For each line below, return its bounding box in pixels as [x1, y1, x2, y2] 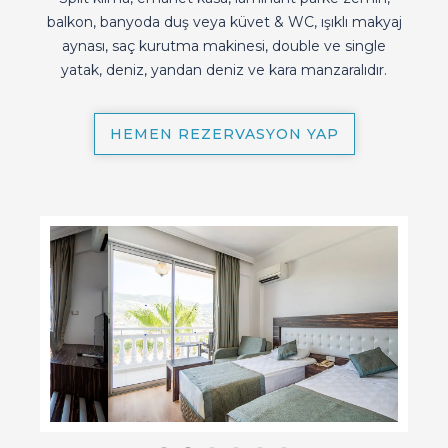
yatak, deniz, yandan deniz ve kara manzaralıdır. [61, 61, 387, 79]
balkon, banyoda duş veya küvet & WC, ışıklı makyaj [46, 13, 402, 31]
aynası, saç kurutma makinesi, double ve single [62, 37, 386, 55]
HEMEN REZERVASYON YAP [109, 125, 339, 143]
